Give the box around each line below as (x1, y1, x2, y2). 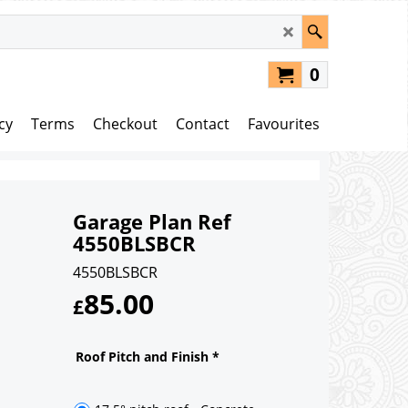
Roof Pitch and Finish (76, 347, 212, 365)
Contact (176, 114, 229, 134)
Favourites (248, 114, 320, 134)
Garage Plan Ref (73, 207, 231, 236)
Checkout (93, 114, 158, 134)
